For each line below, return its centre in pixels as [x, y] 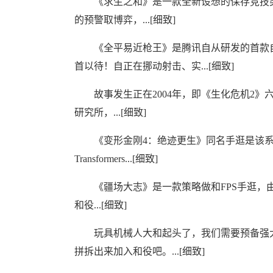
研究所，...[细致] [110, 112]
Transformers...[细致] [116, 159]
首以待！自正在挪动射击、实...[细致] [154, 66]
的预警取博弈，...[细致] [125, 20]
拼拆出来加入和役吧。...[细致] [140, 251]
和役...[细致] [101, 205]
